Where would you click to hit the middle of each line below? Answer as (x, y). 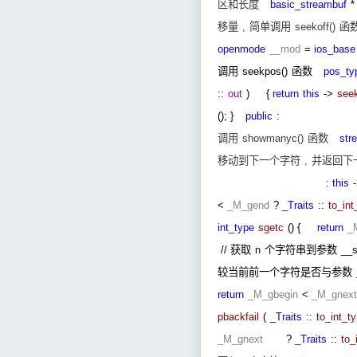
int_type (236, 228)
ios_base (335, 49)
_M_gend (248, 206)
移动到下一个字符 (259, 161)
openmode (241, 49)
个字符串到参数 (301, 250)
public (259, 116)
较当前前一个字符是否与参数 (285, 273)
